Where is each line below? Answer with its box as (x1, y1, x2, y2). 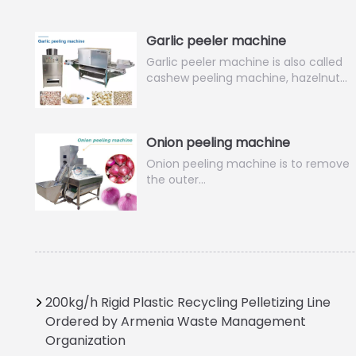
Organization (45, 331, 126, 350)
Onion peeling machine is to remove (146, 156, 350, 172)
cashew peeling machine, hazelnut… (146, 70, 348, 86)
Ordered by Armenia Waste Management (45, 311, 306, 331)
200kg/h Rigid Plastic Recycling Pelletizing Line (45, 292, 331, 311)
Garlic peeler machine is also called (146, 54, 343, 70)
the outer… (146, 172, 207, 188)
